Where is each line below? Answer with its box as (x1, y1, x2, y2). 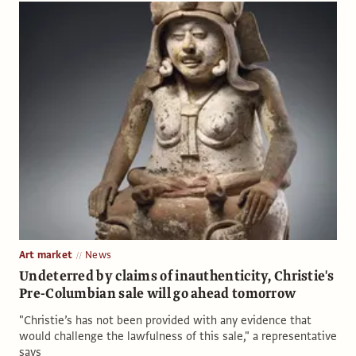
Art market (19, 247, 73, 262)
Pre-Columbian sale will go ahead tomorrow (19, 283, 296, 304)
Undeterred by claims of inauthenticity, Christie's (19, 265, 334, 286)
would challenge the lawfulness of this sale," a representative (19, 327, 337, 344)
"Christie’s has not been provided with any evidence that (19, 311, 311, 328)
